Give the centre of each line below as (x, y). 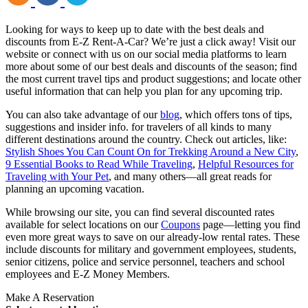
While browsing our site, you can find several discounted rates (140, 212)
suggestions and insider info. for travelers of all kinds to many (139, 127)
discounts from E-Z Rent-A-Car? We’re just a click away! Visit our (151, 42)
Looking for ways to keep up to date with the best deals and (135, 30)
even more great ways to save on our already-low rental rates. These (153, 237)
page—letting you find (250, 225)
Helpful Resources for (246, 164)
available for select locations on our (83, 225)
